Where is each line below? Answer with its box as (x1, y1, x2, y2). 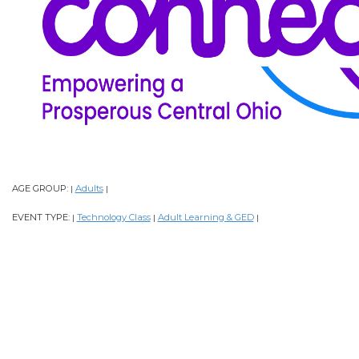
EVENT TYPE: (11, 212, 72, 224)
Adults (75, 183, 103, 195)
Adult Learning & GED (157, 212, 254, 224)
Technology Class (76, 212, 151, 224)
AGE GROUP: (11, 183, 71, 195)
